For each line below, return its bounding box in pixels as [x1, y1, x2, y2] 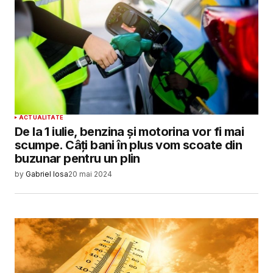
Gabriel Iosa [26, 169, 68, 179]
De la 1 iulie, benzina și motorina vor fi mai [15, 124, 244, 140]
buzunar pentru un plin [15, 151, 140, 166]
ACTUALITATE [19, 114, 63, 121]
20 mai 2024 [68, 169, 112, 179]
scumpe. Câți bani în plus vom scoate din [15, 138, 242, 153]
